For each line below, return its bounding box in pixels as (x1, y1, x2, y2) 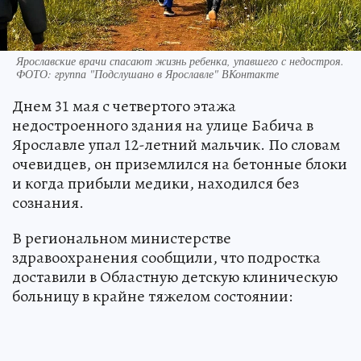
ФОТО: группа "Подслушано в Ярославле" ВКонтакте (16, 66, 279, 82)
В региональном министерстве (12, 227, 231, 250)
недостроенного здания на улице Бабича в (12, 114, 313, 137)
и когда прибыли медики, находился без (12, 172, 299, 195)
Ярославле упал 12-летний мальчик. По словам (12, 134, 340, 156)
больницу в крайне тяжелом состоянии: (12, 285, 293, 308)
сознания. (12, 192, 84, 214)
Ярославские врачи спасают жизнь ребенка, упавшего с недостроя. (16, 53, 344, 69)
